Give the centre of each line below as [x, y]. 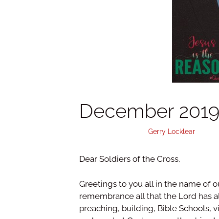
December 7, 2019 [108, 131]
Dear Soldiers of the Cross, [130, 159]
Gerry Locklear [172, 131]
